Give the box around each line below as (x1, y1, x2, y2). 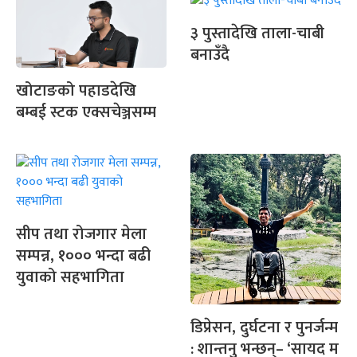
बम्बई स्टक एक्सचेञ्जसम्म (16, 98, 156, 126)
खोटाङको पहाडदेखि (16, 76, 136, 104)
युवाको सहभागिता (16, 263, 124, 291)
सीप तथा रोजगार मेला (16, 220, 147, 248)
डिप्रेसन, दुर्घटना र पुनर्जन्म (190, 313, 338, 341)
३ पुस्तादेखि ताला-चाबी (190, 19, 324, 47)
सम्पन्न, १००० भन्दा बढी (16, 241, 151, 269)
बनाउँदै (190, 41, 229, 69)
